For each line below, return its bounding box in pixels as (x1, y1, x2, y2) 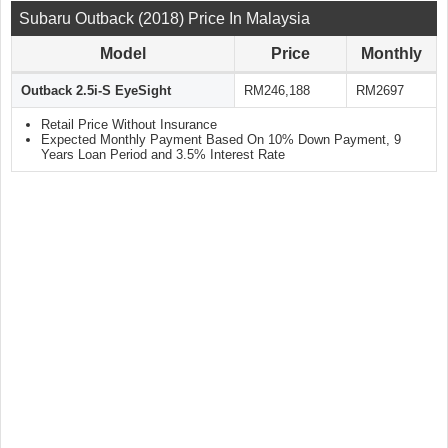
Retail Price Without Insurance (41, 117, 217, 133)
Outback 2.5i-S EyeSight (21, 83, 171, 99)
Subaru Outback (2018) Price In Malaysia (19, 10, 310, 28)
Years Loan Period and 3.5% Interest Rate (41, 147, 285, 163)
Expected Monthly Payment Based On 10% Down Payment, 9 (41, 132, 401, 148)
